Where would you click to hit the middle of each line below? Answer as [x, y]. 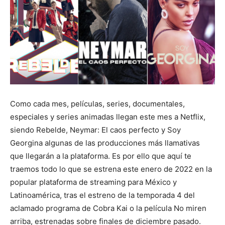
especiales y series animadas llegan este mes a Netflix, [108, 117]
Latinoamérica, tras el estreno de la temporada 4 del [102, 195]
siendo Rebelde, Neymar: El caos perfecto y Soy [95, 130]
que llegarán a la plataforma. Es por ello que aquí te [101, 156]
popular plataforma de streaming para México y [93, 182]
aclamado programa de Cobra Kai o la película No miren [108, 208]
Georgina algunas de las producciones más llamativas [105, 143]
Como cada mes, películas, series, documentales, [97, 104]
